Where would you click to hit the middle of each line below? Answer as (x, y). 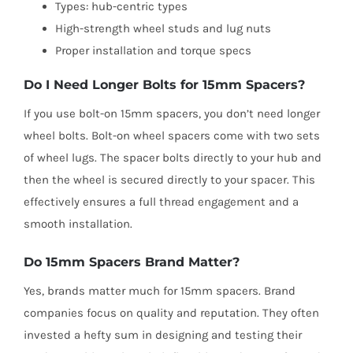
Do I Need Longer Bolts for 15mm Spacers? (164, 84)
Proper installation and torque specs (153, 50)
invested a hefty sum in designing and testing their (162, 335)
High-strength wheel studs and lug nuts (163, 28)
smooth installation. (78, 223)
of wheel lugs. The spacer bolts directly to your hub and (172, 157)
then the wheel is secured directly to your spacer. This (169, 179)
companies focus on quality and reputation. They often (171, 313)
